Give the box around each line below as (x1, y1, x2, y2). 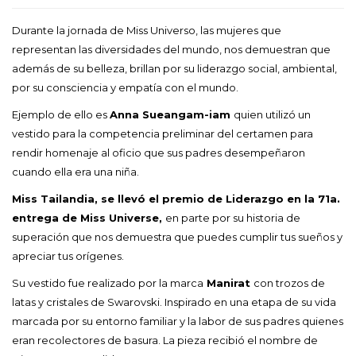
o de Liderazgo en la (196, 192, 318, 205)
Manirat (203, 276, 253, 289)
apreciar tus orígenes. (12, 249, 124, 262)
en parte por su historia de (165, 211, 300, 224)
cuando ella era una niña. (12, 164, 141, 178)
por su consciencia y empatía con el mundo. (12, 80, 238, 94)
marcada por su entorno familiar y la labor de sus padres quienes (12, 314, 343, 327)
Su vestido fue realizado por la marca (12, 276, 203, 289)
